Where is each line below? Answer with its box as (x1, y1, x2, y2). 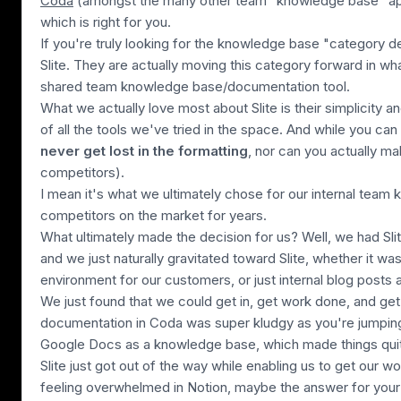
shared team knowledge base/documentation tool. (40, 77, 350, 95)
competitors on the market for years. (40, 206, 267, 224)
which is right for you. (40, 13, 171, 30)
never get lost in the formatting (40, 141, 248, 159)
